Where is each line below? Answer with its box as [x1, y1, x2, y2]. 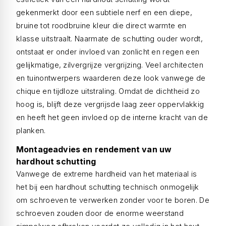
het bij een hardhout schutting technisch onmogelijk [16, 182, 199, 192]
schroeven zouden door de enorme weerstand [16, 208, 184, 218]
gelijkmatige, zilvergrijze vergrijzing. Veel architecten [16, 60, 203, 70]
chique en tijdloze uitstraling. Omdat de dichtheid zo [16, 86, 200, 96]
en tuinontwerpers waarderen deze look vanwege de [16, 73, 206, 83]
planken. [16, 126, 46, 135]
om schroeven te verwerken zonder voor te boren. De [16, 195, 210, 205]
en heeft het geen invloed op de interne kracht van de [16, 112, 208, 122]
